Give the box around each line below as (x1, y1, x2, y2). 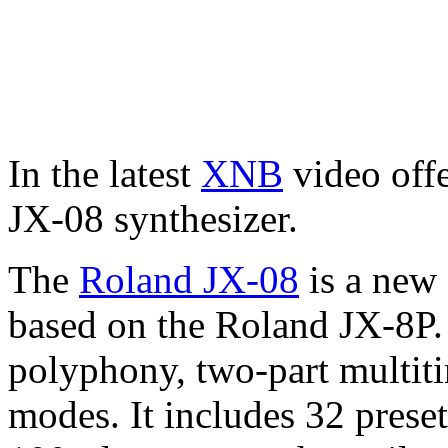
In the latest (8, 151, 201, 195)
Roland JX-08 (79, 257, 299, 301)
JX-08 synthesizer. (8, 196, 298, 240)
